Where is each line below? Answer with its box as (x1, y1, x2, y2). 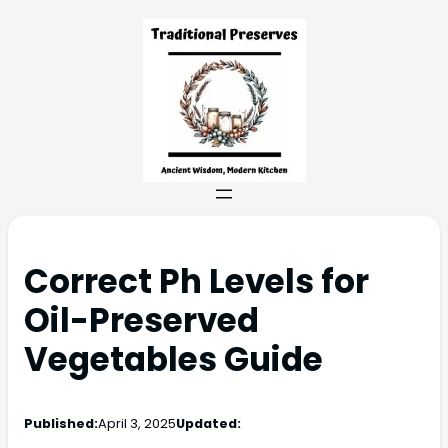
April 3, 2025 (98, 414, 176, 434)
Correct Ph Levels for (24, 259, 369, 305)
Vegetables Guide (24, 337, 323, 383)
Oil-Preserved (24, 298, 259, 344)
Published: (24, 414, 98, 434)
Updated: (176, 414, 241, 434)
